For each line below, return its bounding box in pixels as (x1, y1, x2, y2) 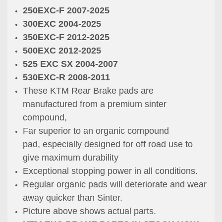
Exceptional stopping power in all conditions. (23, 166, 198, 176)
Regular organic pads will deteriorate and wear (23, 179, 207, 190)
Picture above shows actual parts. (23, 206, 157, 217)
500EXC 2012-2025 (23, 46, 102, 56)
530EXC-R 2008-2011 (23, 72, 111, 83)
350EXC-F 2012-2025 (23, 32, 110, 43)
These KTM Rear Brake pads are (23, 86, 154, 96)
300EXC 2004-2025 (23, 19, 102, 29)
